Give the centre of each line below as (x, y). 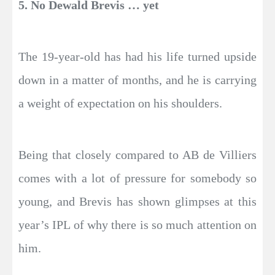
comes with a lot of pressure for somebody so (137, 178)
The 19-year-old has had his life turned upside (137, 56)
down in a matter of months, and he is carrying (137, 79)
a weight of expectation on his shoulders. (120, 103)
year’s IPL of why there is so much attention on (137, 224)
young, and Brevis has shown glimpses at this (137, 201)
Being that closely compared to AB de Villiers (137, 154)
